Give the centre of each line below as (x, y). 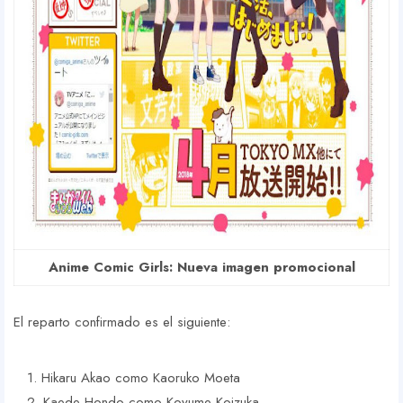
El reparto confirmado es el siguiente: (122, 322)
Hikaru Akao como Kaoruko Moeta (141, 378)
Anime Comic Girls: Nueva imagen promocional (201, 268)
